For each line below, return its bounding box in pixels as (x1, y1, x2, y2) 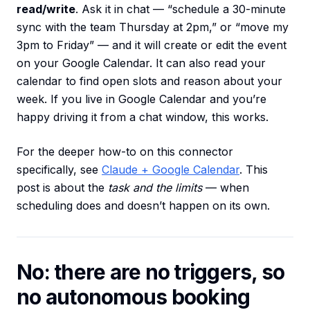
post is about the (17, 181, 108, 195)
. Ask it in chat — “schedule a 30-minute (75, 2, 286, 17)
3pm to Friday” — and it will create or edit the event (17, 38, 286, 53)
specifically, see (17, 163, 102, 177)
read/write (17, 2, 75, 17)
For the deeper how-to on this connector (17, 145, 233, 159)
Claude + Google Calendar (102, 163, 239, 177)
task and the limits (108, 181, 202, 195)
